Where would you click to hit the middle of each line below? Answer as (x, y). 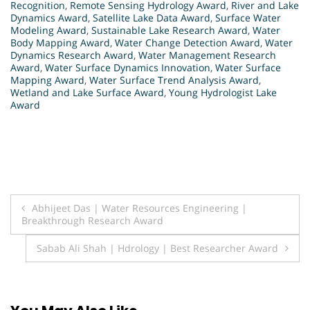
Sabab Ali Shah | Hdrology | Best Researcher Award (157, 248)
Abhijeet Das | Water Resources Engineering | (139, 208)
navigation (68, 237)
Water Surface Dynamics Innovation (128, 68)
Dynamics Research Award (72, 55)
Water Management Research (207, 55)
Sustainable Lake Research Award (170, 30)
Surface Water (248, 18)
